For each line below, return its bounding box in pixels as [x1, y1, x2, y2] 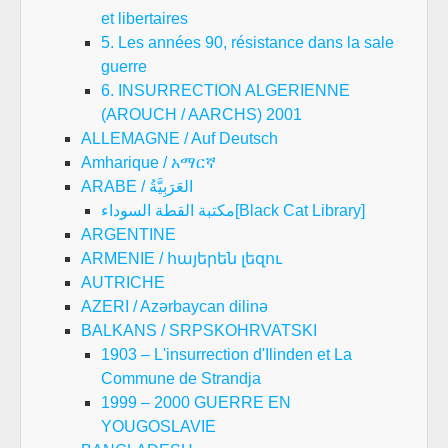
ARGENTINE [81, 226, 176, 244]
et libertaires [101, 10, 188, 28]
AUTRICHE [81, 274, 165, 292]
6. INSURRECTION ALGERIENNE [101, 82, 350, 100]
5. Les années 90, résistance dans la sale [101, 34, 394, 52]
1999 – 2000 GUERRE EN [101, 394, 291, 412]
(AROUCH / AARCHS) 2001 [101, 106, 302, 124]
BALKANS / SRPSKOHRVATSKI [81, 322, 317, 340]
